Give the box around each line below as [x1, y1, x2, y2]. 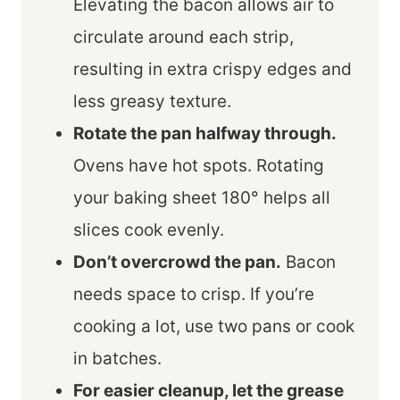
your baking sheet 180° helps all [73, 187, 330, 208]
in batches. [73, 347, 162, 369]
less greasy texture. [73, 90, 231, 112]
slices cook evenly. [73, 219, 224, 240]
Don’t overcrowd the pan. [73, 251, 281, 272]
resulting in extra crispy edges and [73, 58, 352, 79]
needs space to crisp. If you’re [73, 283, 314, 304]
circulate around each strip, [73, 26, 294, 47]
